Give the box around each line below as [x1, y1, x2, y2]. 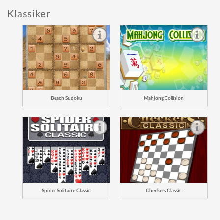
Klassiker [7, 9, 50, 19]
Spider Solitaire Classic [41, 188, 91, 193]
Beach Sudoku [50, 95, 82, 101]
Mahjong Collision [144, 95, 184, 101]
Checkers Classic [146, 188, 182, 193]
